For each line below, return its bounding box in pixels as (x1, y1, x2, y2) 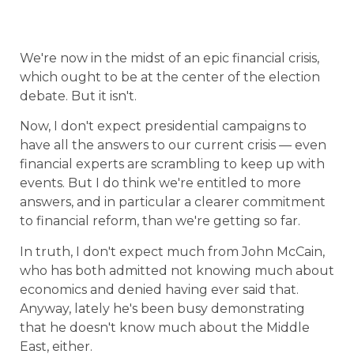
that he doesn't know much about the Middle (20, 319, 310, 335)
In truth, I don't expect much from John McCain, (20, 243, 325, 259)
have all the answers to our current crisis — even (20, 137, 326, 153)
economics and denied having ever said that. (20, 281, 299, 297)
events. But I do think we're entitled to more (20, 175, 301, 191)
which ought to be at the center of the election (20, 70, 320, 85)
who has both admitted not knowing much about (20, 262, 334, 278)
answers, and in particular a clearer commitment (20, 194, 326, 210)
